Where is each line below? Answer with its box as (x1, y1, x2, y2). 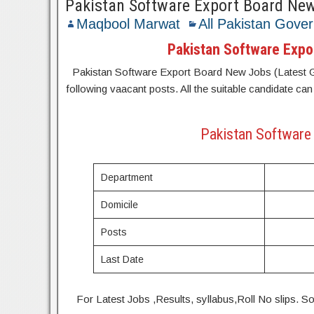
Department (101, 172, 153, 183)
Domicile (101, 199, 139, 210)
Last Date (101, 254, 144, 265)
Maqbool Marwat (76, 16, 180, 32)
